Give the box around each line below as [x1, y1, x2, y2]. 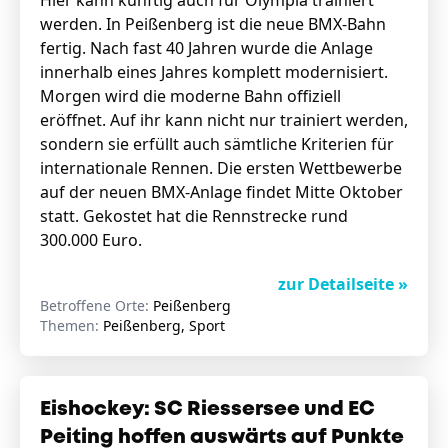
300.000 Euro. [40, 229, 146, 251]
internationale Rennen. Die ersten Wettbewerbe [40, 157, 402, 179]
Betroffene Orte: [40, 296, 153, 315]
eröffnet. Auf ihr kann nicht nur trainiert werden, [40, 109, 408, 131]
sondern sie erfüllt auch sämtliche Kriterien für [40, 133, 394, 155]
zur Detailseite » [277, 273, 408, 295]
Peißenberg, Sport [103, 316, 225, 335]
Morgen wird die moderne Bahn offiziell [40, 85, 341, 107]
